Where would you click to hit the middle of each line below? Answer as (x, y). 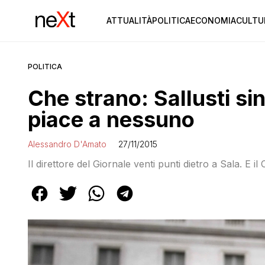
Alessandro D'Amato (67, 144)
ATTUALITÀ (129, 20)
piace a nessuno (111, 119)
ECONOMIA (213, 20)
